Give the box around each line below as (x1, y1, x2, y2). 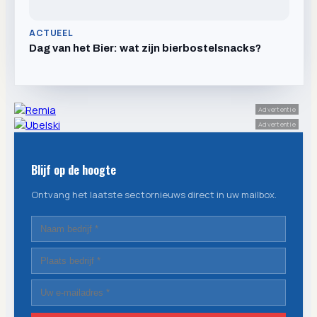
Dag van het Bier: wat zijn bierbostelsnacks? (29, 42, 261, 54)
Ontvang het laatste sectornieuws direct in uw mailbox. (31, 188, 277, 202)
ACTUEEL (29, 27, 74, 39)
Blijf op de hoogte (31, 161, 116, 179)
